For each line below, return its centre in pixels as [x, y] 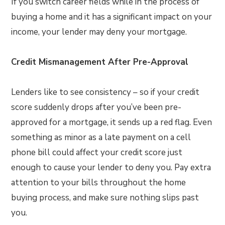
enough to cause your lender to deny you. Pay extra [111, 167]
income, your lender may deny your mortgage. [99, 32]
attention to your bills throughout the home [99, 183]
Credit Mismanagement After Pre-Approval [100, 62]
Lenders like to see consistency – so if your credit [105, 92]
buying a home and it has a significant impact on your [112, 17]
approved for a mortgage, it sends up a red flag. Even [112, 122]
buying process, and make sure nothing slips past [105, 198]
